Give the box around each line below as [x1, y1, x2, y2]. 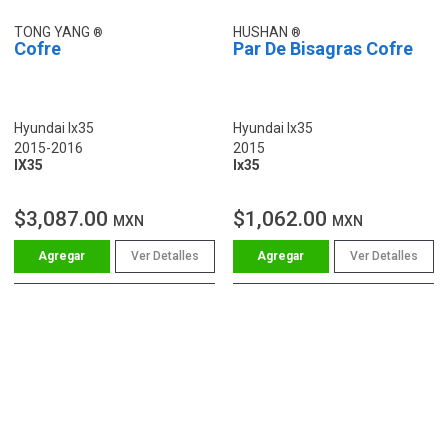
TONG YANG [14, 23, 93, 40]
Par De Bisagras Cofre [233, 37, 413, 59]
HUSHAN [233, 23, 291, 40]
